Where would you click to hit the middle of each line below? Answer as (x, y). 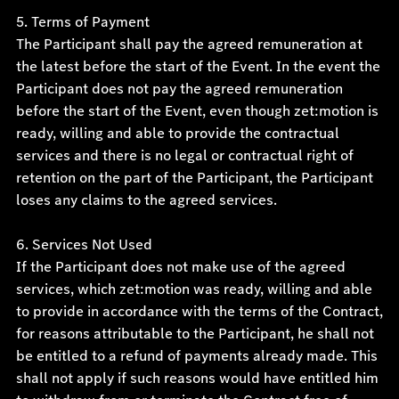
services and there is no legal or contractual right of (184, 155)
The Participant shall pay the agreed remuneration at (189, 44)
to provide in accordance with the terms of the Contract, (199, 311)
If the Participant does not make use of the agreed (180, 267)
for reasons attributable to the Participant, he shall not (195, 334)
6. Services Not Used (84, 244)
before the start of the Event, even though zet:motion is (197, 111)
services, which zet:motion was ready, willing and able (194, 289)
